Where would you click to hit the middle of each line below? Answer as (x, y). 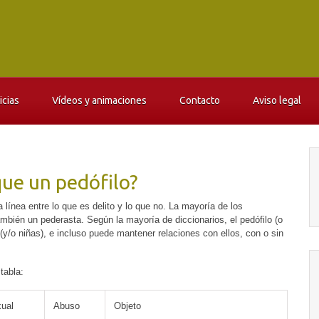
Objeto (127, 306)
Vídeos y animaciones (100, 100)
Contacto (200, 100)
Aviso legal (277, 100)
